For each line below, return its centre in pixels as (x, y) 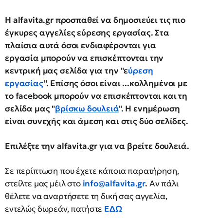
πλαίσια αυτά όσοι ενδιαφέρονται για (81, 45)
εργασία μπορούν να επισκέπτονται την (84, 58)
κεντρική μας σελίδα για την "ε (67, 71)
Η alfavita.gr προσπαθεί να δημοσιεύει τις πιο (95, 20)
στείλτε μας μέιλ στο (44, 183)
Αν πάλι (163, 183)
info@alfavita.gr (114, 183)
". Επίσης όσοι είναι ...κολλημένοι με (115, 83)
